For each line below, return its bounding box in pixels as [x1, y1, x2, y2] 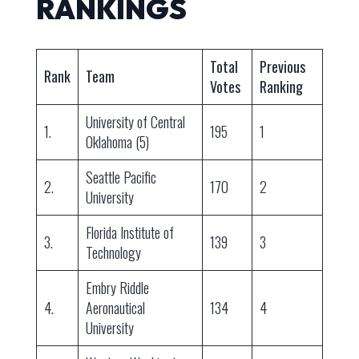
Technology [85, 242, 141, 264]
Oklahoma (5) [85, 131, 149, 153]
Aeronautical [85, 297, 145, 319]
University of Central [85, 111, 185, 133]
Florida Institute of [85, 222, 174, 244]
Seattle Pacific [85, 167, 156, 188]
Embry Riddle [85, 277, 149, 299]
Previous [259, 56, 305, 78]
